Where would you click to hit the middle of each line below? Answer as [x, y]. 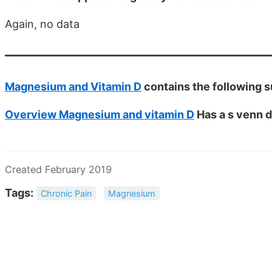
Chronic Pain [66, 193]
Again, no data [42, 24]
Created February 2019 [58, 169]
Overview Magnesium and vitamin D [100, 114]
